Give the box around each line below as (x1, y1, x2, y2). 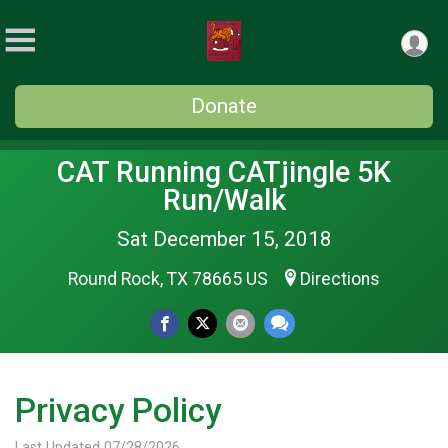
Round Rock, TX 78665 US (68, 269, 272, 289)
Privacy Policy (15, 391, 221, 430)
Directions (300, 269, 380, 289)
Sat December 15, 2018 (116, 227, 332, 251)
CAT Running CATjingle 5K (57, 155, 391, 189)
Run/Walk (162, 183, 286, 217)
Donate (191, 94, 257, 118)
